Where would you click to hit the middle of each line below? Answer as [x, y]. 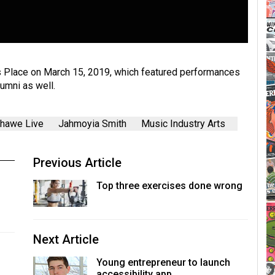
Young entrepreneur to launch [163, 262]
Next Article [66, 239]
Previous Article [77, 163]
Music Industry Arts [183, 124]
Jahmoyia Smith [92, 124]
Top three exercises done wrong [169, 186]
